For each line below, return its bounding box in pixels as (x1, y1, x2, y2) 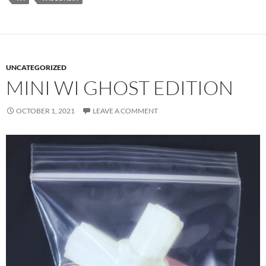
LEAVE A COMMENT (93, 106, 158, 115)
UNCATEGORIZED (6, 63, 66, 72)
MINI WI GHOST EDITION (6, 75, 233, 100)
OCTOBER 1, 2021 (16, 106, 75, 115)
